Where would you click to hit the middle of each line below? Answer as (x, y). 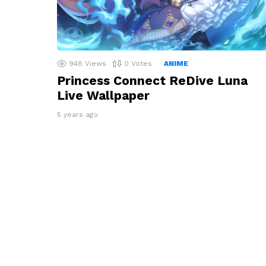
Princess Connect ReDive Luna (152, 81)
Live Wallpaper (103, 96)
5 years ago (77, 115)
